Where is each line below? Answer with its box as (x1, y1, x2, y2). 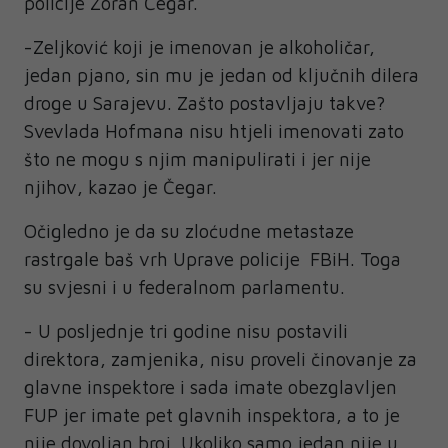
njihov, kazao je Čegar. (24, 176, 217, 199)
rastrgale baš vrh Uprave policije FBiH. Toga (24, 248, 401, 271)
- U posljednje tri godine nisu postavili (24, 320, 348, 343)
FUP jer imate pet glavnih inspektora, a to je (24, 404, 400, 427)
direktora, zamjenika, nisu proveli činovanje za (24, 348, 417, 371)
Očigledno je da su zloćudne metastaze (24, 220, 354, 243)
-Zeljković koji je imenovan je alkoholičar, (24, 36, 375, 59)
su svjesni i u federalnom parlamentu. (24, 276, 350, 299)
